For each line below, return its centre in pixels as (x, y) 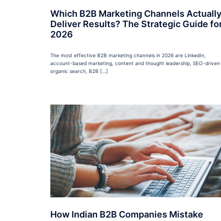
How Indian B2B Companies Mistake (127, 215)
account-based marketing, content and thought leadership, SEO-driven (135, 63)
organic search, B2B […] (79, 71)
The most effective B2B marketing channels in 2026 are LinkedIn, (128, 55)
